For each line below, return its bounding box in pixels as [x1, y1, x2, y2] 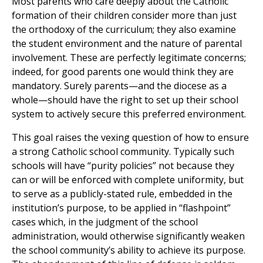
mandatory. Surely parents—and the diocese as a [12, 79, 227, 93]
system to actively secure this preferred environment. [12, 107, 246, 121]
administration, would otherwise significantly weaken [12, 230, 245, 243]
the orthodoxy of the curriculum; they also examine [12, 23, 236, 36]
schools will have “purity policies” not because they [12, 159, 234, 173]
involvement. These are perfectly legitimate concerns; [12, 51, 246, 65]
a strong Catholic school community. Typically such [12, 145, 234, 159]
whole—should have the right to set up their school [12, 93, 238, 107]
